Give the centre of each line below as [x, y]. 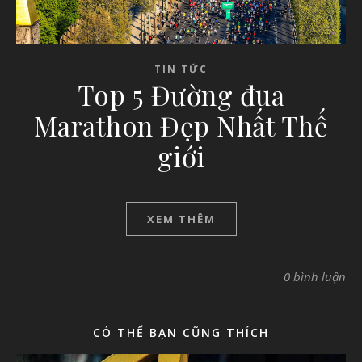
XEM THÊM [181, 219]
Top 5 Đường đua [181, 94]
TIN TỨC [181, 69]
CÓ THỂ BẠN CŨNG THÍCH [181, 332]
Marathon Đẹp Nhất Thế [181, 125]
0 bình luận [315, 276]
